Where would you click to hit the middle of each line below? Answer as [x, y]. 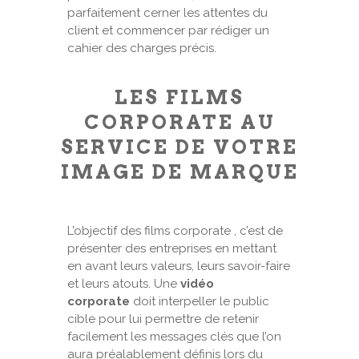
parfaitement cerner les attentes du [167, 13]
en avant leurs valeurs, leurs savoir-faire [179, 266]
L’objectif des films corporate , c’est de [175, 231]
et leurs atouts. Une [124, 284]
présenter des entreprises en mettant [172, 248]
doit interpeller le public [200, 301]
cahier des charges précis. [142, 48]
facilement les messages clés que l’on [174, 337]
